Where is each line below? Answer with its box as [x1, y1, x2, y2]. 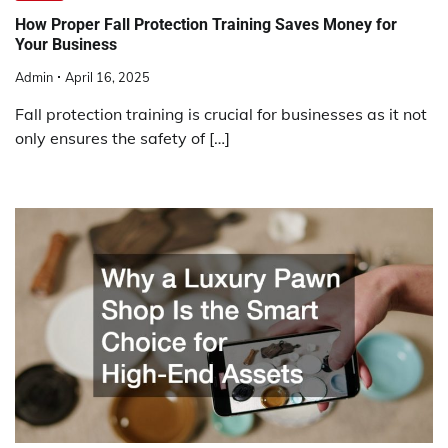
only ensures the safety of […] [15, 128, 230, 149]
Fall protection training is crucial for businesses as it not [15, 104, 427, 125]
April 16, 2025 [65, 69, 150, 86]
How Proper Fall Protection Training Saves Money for [15, 14, 397, 34]
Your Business [15, 34, 117, 54]
